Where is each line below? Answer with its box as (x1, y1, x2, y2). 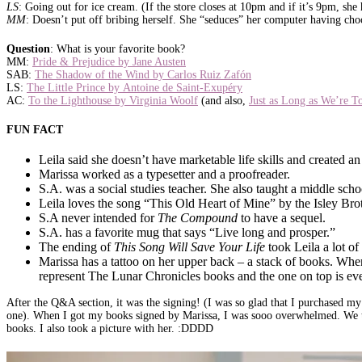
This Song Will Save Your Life (114, 239, 265, 254)
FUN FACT (6, 123, 63, 136)
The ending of (39, 239, 114, 254)
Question (6, 42, 50, 55)
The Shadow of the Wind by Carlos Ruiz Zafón (35, 68, 251, 81)
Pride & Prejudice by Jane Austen (32, 55, 186, 68)
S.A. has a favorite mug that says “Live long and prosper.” (39, 225, 335, 239)
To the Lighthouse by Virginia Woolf (28, 94, 198, 107)
